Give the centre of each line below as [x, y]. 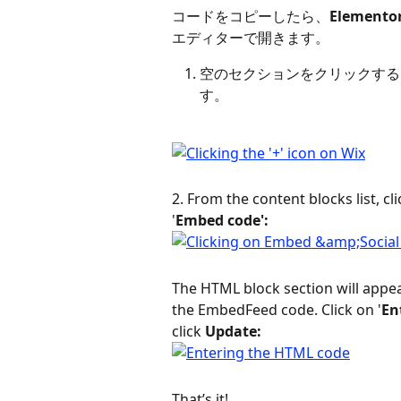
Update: [233, 331]
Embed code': [222, 221]
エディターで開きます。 [251, 38]
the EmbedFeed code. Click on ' [277, 309]
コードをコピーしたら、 [251, 17]
